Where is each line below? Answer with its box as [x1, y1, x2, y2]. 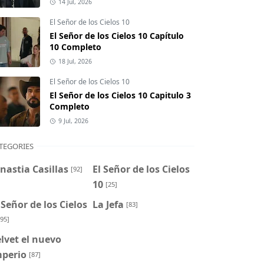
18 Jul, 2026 [58, 57, 92, 66]
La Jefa [92, 197, 124, 211]
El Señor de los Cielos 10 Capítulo [49, 30, 184, 42]
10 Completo [49, 41, 101, 53]
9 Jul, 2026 [58, 117, 88, 126]
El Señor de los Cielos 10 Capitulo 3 [49, 90, 191, 101]
